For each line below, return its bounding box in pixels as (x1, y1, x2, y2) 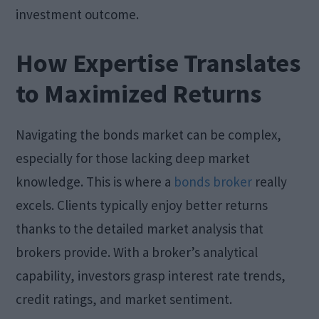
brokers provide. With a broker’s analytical (16, 243, 258, 261)
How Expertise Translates (16, 46, 301, 79)
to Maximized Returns (16, 77, 262, 110)
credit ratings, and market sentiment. (16, 290, 233, 308)
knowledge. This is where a (16, 172, 174, 190)
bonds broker (174, 172, 253, 190)
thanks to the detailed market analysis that (16, 219, 264, 237)
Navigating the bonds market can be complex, (16, 125, 282, 143)
